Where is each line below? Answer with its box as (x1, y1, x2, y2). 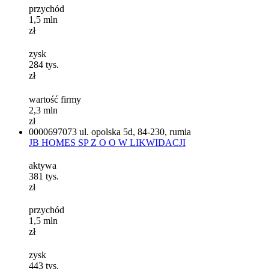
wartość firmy (29, 94, 81, 105)
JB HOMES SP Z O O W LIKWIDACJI (29, 138, 186, 148)
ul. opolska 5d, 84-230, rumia (79, 127, 191, 138)
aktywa (29, 160, 56, 171)
